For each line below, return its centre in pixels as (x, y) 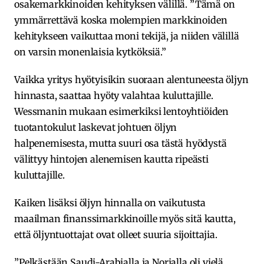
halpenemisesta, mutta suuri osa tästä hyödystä (121, 143)
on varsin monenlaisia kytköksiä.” (90, 52)
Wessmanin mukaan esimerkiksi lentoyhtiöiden (122, 112)
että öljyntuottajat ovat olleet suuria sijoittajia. (116, 235)
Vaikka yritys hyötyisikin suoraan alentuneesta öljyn (131, 80)
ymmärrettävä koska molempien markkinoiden (121, 20)
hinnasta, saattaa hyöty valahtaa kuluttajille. (114, 96)
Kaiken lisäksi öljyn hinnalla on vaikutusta (110, 203)
